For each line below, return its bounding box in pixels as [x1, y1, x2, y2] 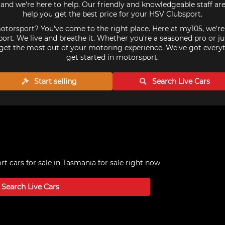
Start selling [32, 77, 77, 86]
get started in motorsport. [66, 53, 159, 62]
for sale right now [96, 158, 160, 167]
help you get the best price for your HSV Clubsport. [23, 10, 202, 19]
